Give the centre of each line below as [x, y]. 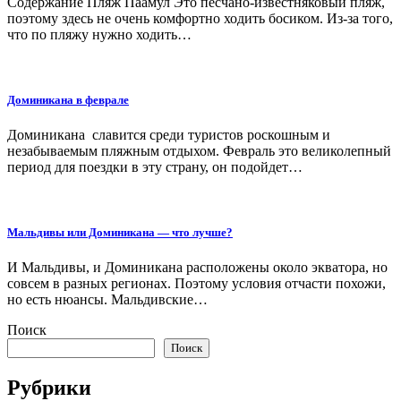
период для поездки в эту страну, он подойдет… [155, 166]
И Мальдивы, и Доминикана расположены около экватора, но [197, 268]
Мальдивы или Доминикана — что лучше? [120, 233]
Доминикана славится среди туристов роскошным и [169, 134]
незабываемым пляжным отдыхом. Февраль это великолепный [199, 150]
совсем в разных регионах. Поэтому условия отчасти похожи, [196, 284]
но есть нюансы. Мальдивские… [107, 300]
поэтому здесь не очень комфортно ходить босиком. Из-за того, [200, 18]
